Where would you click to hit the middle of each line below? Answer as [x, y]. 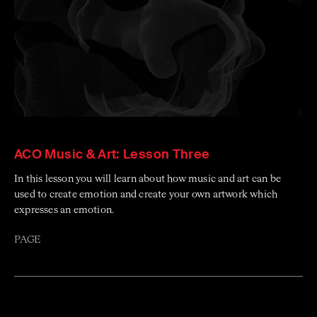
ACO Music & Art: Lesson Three [112, 154]
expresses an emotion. [64, 210]
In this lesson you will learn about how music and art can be [148, 179]
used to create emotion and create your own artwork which [146, 194]
